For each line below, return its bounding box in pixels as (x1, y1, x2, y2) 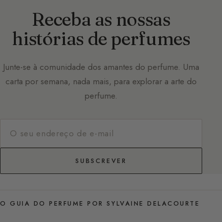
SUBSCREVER (75, 156, 127, 166)
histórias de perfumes (12, 27, 190, 50)
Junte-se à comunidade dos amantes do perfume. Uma (3, 60, 199, 73)
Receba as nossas (32, 7, 170, 30)
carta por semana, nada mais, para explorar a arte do (5, 75, 197, 87)
